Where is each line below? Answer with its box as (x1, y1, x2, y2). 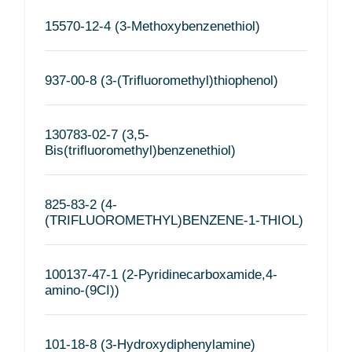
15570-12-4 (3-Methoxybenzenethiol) (45, 18, 260, 34)
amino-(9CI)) (45, 282, 119, 298)
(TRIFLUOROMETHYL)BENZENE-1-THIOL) (45, 212, 303, 228)
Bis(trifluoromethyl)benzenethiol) (45, 142, 236, 158)
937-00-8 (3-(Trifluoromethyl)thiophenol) (45, 72, 278, 88)
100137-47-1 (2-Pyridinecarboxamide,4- (45, 266, 277, 282)
